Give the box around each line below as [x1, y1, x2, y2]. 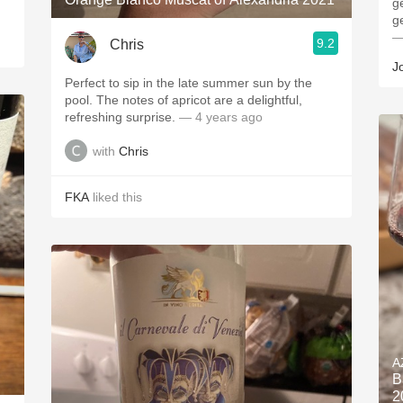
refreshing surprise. [65, 110, 179, 124]
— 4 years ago [179, 110, 263, 124]
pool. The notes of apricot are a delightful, [65, 93, 302, 107]
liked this [89, 190, 142, 204]
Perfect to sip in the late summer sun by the [65, 76, 312, 90]
